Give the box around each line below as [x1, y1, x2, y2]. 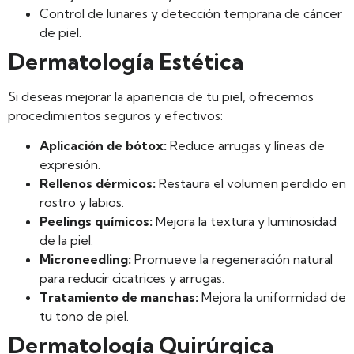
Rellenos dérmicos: [40, 175, 156, 191]
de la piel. [40, 232, 93, 248]
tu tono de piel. [40, 307, 129, 324]
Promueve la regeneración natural [131, 250, 333, 267]
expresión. [40, 156, 100, 172]
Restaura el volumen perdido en [156, 175, 346, 191]
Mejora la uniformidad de [198, 288, 346, 305]
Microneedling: [40, 250, 131, 267]
